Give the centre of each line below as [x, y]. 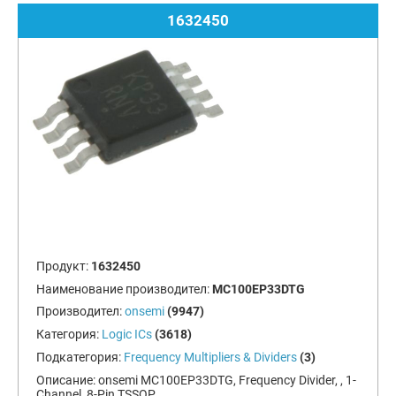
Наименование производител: [124, 289]
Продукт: [63, 266]
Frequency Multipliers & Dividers [210, 357]
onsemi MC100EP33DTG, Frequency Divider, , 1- [227, 380]
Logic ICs [126, 335]
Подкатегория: [80, 357]
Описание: [67, 380]
